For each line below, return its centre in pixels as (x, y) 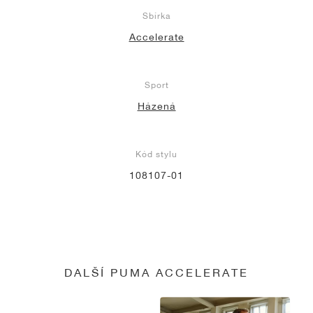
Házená (156, 106)
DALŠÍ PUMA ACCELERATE (156, 272)
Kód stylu (156, 154)
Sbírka (156, 15)
